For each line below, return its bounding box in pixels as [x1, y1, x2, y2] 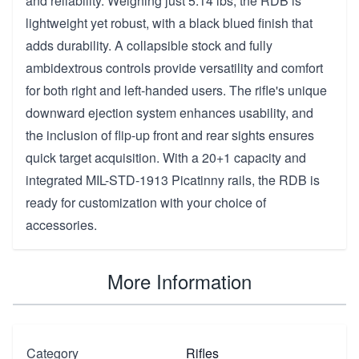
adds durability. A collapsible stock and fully [26, 35, 272, 54]
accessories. [26, 215, 97, 234]
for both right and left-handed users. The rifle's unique [26, 80, 327, 99]
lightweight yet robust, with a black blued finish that [26, 13, 313, 32]
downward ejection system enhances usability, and [26, 103, 313, 122]
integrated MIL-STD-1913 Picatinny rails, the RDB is [26, 170, 320, 189]
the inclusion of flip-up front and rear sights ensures [26, 125, 314, 144]
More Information [107, 266, 252, 295]
